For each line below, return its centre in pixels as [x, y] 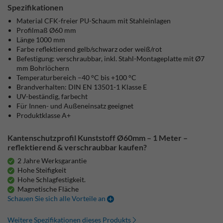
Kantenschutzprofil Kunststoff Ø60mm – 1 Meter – [98, 138]
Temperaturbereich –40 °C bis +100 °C [77, 77]
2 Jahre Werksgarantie [52, 161]
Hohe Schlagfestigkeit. [52, 179]
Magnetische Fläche [48, 189]
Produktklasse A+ [44, 115]
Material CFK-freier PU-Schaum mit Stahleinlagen [94, 21]
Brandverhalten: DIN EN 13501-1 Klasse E [82, 87]
